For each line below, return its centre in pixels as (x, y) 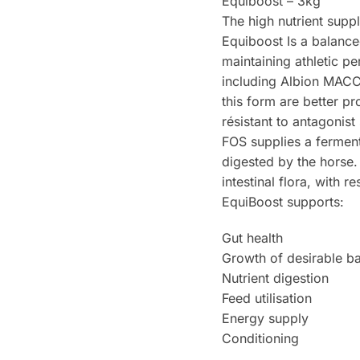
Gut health (252, 237)
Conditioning (260, 338)
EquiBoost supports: (282, 202)
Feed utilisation (266, 298)
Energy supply (265, 318)
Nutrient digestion (275, 278)
